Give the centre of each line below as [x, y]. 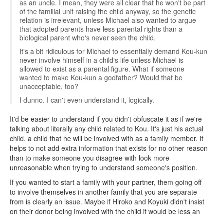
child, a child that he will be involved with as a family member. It [107, 138]
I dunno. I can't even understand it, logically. [87, 100]
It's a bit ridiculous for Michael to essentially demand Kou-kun [113, 51]
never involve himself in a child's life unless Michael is [101, 60]
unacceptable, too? [49, 86]
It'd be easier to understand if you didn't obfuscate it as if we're [106, 119]
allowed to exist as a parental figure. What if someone [102, 69]
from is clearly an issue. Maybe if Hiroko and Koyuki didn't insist [107, 201]
